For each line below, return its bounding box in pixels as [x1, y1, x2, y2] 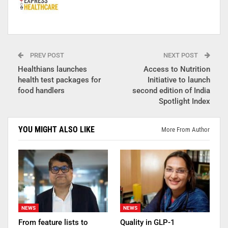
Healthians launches [18, 64, 87, 74]
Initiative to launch [148, 75, 210, 84]
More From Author [161, 125, 210, 133]
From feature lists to [18, 217, 88, 227]
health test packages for [18, 75, 101, 84]
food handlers [18, 85, 65, 95]
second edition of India [132, 85, 210, 95]
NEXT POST [163, 51, 199, 59]
